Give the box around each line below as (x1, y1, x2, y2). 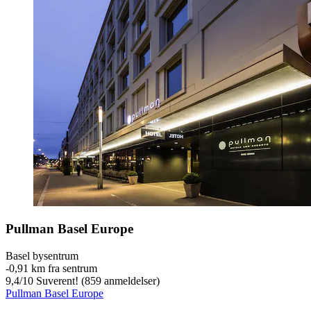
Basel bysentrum (6, 250, 78, 262)
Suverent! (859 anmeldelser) (33, 275, 160, 287)
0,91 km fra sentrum (9, 262, 97, 275)
